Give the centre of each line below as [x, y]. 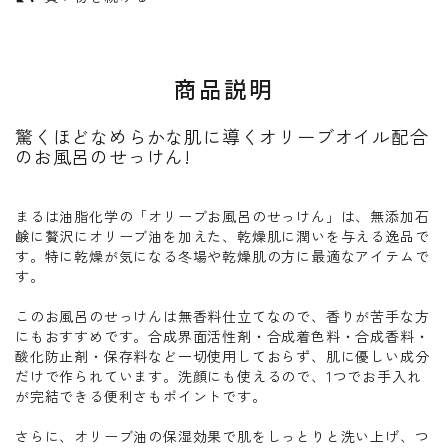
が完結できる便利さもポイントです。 [141, 395]
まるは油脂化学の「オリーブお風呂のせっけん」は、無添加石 [222, 215]
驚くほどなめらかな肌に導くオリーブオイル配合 [222, 135]
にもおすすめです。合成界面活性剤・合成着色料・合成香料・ [222, 335]
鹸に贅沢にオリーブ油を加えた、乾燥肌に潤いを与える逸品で [222, 235]
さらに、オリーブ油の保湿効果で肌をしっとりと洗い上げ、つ [222, 435]
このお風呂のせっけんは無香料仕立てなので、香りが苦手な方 [222, 315]
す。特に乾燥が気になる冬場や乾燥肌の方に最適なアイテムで [222, 255]
